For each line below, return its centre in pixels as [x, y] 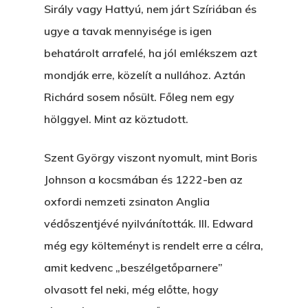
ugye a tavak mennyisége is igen [128, 31]
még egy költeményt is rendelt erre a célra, [154, 245]
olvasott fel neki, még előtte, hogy [131, 289]
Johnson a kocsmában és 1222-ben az [143, 179]
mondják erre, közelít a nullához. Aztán [145, 75]
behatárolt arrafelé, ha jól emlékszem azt [151, 53]
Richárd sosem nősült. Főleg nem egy [139, 97]
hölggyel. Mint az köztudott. [116, 119]
